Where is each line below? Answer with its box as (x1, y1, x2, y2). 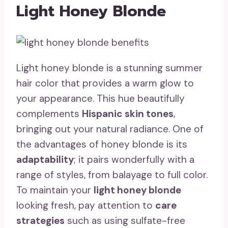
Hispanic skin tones (82, 107, 174, 121)
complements (16, 107, 82, 121)
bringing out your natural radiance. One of (16, 123, 204, 136)
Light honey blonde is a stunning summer (16, 62, 203, 75)
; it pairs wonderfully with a (74, 153, 194, 166)
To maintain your (16, 184, 94, 197)
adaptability (16, 153, 74, 166)
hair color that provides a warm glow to (16, 77, 194, 90)
